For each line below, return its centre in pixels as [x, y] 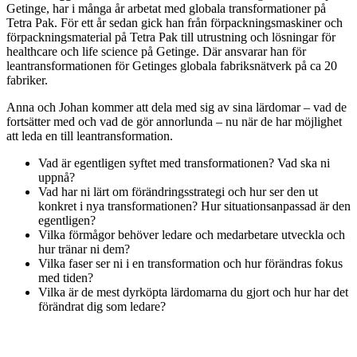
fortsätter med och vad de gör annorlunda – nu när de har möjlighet [174, 122]
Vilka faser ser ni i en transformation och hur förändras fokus [190, 264]
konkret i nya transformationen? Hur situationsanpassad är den [194, 206]
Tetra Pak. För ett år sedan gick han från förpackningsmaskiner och [175, 23]
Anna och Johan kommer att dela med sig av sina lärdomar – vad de [177, 108]
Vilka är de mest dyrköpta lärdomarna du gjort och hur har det [193, 292]
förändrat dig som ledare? [102, 307]
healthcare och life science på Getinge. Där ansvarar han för [156, 52]
